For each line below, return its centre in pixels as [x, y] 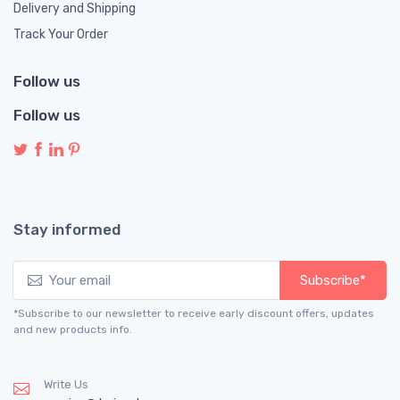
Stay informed [67, 229]
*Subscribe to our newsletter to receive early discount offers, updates [194, 313]
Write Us [66, 384]
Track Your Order [61, 34]
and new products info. [73, 329]
